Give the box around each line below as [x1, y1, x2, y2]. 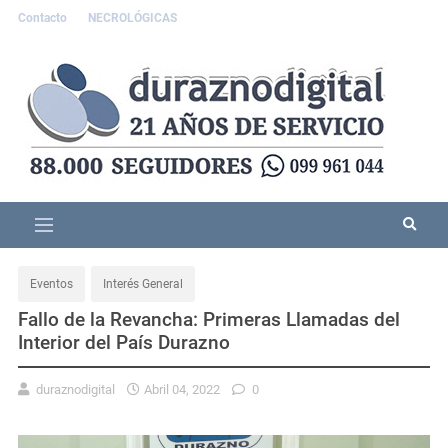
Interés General [103, 276, 183, 291]
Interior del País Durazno [18, 330, 230, 354]
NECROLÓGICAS [88, 11, 177, 25]
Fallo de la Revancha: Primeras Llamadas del [18, 307, 400, 331]
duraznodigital [33, 381, 118, 397]
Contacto [18, 11, 70, 25]
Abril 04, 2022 [144, 381, 220, 397]
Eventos [30, 276, 73, 291]
